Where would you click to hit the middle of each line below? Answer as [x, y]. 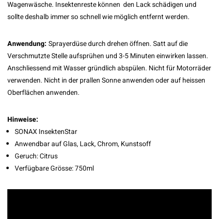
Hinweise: [23, 119]
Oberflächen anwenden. [44, 92]
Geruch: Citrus [36, 156]
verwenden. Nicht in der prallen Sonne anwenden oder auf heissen [106, 80]
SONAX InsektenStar [47, 131]
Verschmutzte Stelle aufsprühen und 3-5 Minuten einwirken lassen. [108, 56]
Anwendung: [28, 44]
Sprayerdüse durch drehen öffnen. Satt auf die [118, 44]
